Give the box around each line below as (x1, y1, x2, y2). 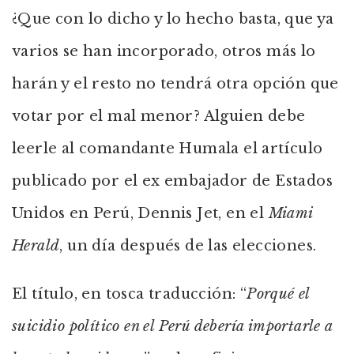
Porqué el (247, 285, 310, 303)
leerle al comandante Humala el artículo (12, 140, 323, 157)
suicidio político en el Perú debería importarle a (12, 318, 333, 335)
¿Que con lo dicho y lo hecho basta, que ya (12, 10, 334, 28)
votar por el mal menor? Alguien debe (12, 107, 306, 125)
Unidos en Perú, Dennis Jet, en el (12, 205, 265, 222)
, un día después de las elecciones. (59, 237, 317, 254)
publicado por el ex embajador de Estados (12, 172, 333, 190)
